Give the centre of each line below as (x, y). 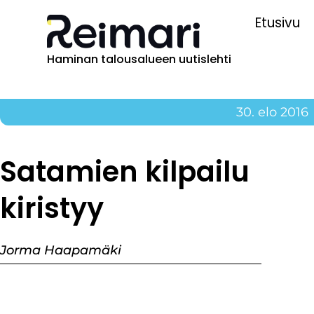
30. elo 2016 (273, 112)
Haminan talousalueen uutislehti (139, 59)
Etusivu (277, 23)
